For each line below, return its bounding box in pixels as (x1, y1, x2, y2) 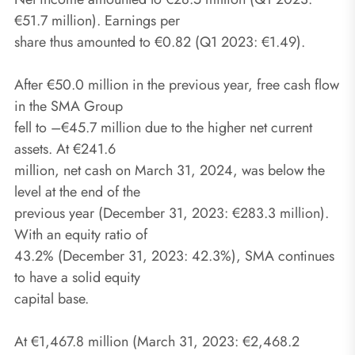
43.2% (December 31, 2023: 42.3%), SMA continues (14, 245, 334, 266)
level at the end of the (14, 181, 140, 202)
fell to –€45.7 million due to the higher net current (14, 116, 312, 138)
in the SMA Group (14, 95, 123, 116)
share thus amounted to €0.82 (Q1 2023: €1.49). (14, 31, 305, 52)
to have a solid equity (14, 266, 140, 288)
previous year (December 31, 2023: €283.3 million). (14, 202, 329, 223)
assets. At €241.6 (14, 138, 116, 159)
